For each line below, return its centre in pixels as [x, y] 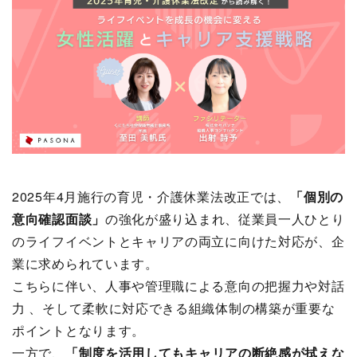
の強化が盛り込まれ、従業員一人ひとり [225, 218]
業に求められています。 [85, 263]
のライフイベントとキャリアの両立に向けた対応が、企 [178, 241]
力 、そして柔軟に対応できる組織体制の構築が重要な [174, 308]
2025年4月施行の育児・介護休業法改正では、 [151, 196]
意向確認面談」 [59, 218]
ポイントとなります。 [78, 330]
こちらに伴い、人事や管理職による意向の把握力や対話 [178, 285]
